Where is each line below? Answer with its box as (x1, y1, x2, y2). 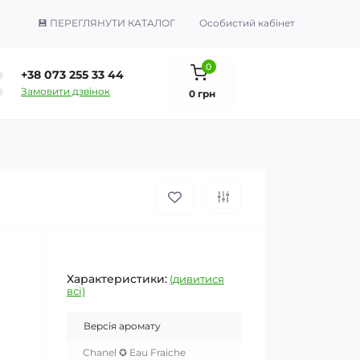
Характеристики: (67, 272, 167, 287)
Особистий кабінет (199, 17, 295, 29)
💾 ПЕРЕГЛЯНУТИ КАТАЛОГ (38, 17, 175, 29)
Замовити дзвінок (21, 85, 110, 98)
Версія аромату (84, 320, 161, 333)
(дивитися (170, 272, 224, 286)
